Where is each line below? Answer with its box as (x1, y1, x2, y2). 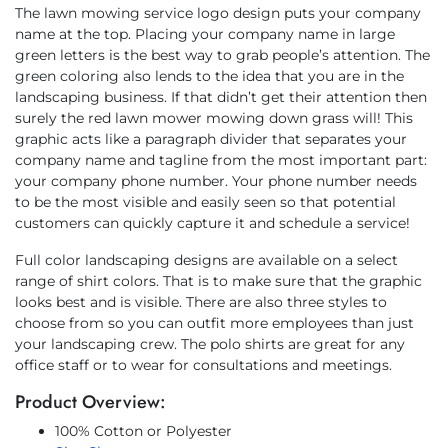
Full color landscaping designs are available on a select (15, 250, 398, 269)
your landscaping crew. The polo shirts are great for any (15, 334, 405, 353)
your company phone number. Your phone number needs (15, 171, 417, 190)
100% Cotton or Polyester (55, 421, 232, 440)
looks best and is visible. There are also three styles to (15, 292, 387, 311)
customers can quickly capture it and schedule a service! (15, 213, 410, 232)
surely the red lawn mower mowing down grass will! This (15, 108, 413, 127)
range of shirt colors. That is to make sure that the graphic (15, 271, 422, 290)
